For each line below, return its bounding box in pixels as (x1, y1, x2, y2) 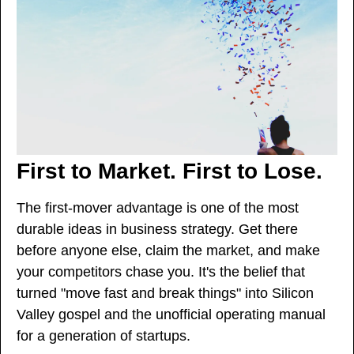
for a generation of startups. (17, 328, 190, 345)
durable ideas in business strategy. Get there (17, 221, 298, 238)
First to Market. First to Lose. (17, 159, 322, 184)
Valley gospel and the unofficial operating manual (17, 307, 326, 323)
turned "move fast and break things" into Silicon (17, 285, 314, 302)
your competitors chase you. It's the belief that (17, 264, 305, 281)
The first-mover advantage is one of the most (17, 200, 299, 217)
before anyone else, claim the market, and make (17, 243, 320, 259)
